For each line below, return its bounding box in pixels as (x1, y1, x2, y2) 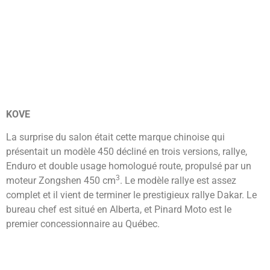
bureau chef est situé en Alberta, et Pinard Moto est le (6, 204, 231, 216)
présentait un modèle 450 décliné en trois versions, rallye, (6, 146, 247, 158)
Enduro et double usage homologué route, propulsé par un (6, 160, 251, 172)
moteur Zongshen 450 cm (6, 175, 116, 187)
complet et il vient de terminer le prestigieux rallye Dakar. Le (6, 189, 257, 201)
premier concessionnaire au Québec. (6, 218, 160, 230)
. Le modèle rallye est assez (120, 175, 236, 187)
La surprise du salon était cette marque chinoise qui (6, 131, 225, 143)
